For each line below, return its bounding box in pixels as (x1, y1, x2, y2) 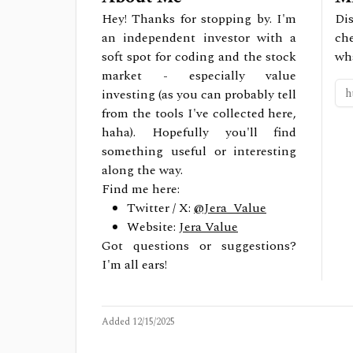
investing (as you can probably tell (102, 85, 297, 104)
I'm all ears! (102, 255, 167, 274)
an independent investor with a (102, 28, 297, 47)
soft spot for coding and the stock (102, 47, 297, 66)
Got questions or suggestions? (102, 236, 297, 255)
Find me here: (102, 180, 180, 199)
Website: (127, 217, 176, 236)
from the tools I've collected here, (102, 104, 297, 123)
